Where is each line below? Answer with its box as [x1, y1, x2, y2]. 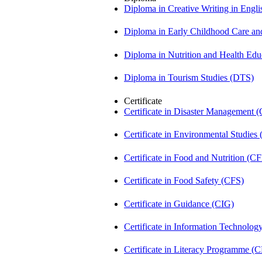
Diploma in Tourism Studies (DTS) [124, 73, 254, 83]
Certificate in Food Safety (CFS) [124, 175, 244, 186]
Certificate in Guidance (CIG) [124, 198, 234, 209]
